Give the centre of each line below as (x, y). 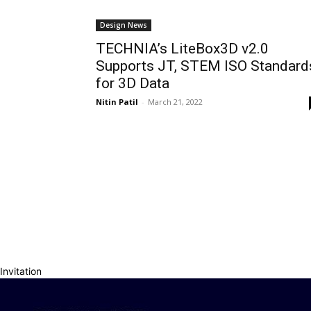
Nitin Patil (117, 102)
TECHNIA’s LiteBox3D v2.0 (182, 49)
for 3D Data (133, 83)
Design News (124, 25)
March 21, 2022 (175, 102)
